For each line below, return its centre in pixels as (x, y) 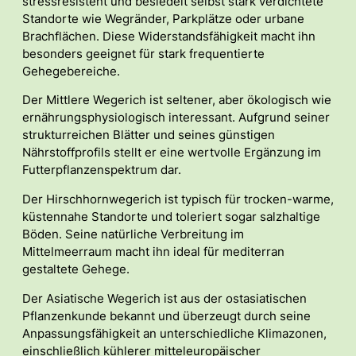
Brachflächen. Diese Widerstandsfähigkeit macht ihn (169, 36)
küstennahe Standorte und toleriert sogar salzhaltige (171, 217)
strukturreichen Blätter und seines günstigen (149, 135)
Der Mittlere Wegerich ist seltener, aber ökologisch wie (177, 101)
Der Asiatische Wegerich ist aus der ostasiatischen (164, 299)
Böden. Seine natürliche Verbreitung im (133, 235)
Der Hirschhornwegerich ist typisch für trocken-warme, (178, 200)
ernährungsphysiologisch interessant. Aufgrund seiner (176, 118)
